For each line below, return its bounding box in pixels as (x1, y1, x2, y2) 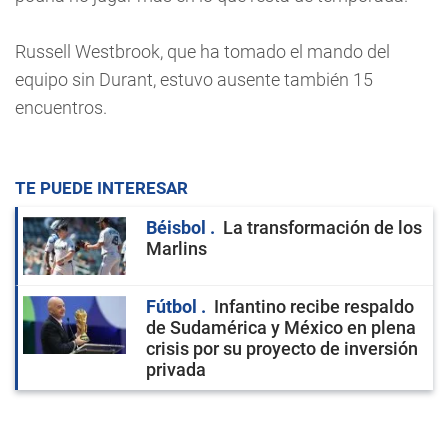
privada (146, 359, 206, 380)
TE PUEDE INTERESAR (15, 178, 188, 198)
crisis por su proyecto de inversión (146, 338, 418, 359)
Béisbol (146, 217, 210, 238)
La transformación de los (223, 217, 422, 238)
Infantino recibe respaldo (214, 296, 414, 317)
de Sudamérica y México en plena (146, 317, 416, 338)
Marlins (146, 238, 207, 259)
